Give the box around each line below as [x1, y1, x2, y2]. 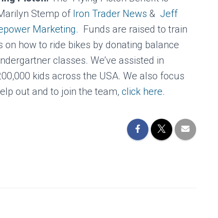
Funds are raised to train [81, 23, 187, 35]
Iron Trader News [73, 7, 147, 19]
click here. [122, 85, 165, 97]
